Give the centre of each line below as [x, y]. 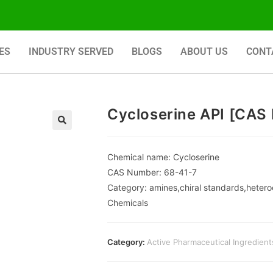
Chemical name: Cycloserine [163, 157]
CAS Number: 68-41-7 [152, 172]
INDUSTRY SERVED [71, 51]
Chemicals [128, 203]
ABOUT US [204, 51]
